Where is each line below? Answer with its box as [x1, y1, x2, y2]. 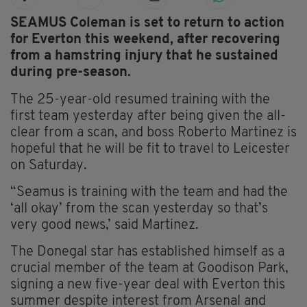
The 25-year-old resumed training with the [10, 93, 270, 108]
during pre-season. [10, 66, 131, 80]
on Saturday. [10, 159, 87, 173]
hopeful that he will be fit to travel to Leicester [10, 143, 290, 157]
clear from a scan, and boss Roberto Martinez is [10, 126, 297, 140]
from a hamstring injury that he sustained [10, 49, 278, 64]
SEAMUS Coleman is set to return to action [10, 16, 284, 31]
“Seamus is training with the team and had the [10, 186, 288, 200]
